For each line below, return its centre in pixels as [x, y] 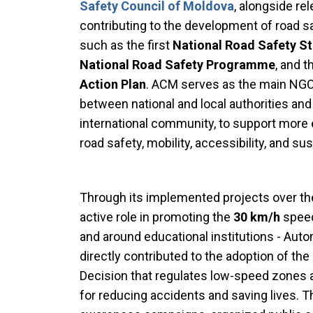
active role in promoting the [155, 217]
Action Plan [113, 85]
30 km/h [255, 217]
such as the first [126, 45]
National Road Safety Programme [177, 65]
